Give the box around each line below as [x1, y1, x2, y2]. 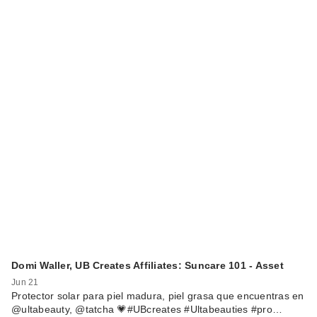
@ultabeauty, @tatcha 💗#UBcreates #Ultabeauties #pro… [11, 304, 282, 315]
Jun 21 [11, 277, 39, 287]
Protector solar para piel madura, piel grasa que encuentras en [11, 290, 304, 301]
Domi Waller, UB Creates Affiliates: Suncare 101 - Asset [11, 260, 284, 272]
